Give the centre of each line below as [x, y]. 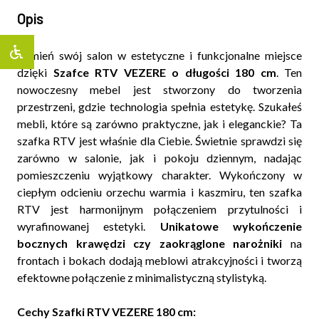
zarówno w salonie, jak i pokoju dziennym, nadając [159, 158]
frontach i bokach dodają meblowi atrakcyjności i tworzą [159, 260]
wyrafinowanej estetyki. [89, 226]
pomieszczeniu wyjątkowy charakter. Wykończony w [159, 175]
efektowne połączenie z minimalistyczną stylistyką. [142, 277]
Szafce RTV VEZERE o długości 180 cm [164, 72]
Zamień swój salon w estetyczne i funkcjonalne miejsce [159, 55]
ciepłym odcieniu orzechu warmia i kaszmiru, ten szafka [159, 192]
